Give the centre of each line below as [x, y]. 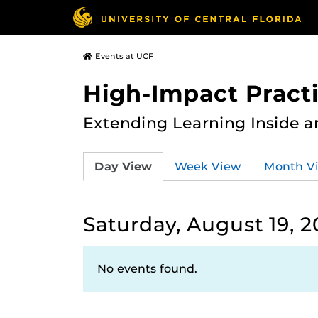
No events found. [147, 269]
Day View [123, 166]
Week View [208, 166]
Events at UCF [124, 56]
